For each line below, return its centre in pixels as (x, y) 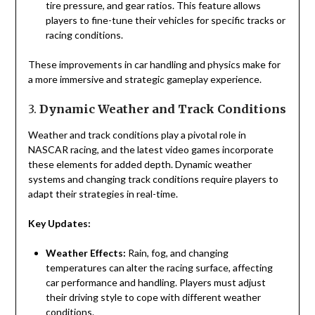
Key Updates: (59, 224)
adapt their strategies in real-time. (103, 194)
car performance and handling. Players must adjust (155, 283)
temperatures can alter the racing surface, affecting (159, 268)
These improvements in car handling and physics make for (154, 65)
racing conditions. (84, 35)
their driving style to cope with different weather (153, 297)
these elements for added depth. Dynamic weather (140, 165)
